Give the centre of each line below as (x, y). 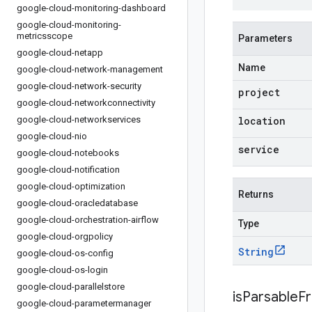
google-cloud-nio (52, 136)
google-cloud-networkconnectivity (86, 103)
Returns (256, 194)
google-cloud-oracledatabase (77, 203)
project (259, 92)
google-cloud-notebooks (68, 153)
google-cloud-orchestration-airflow (88, 220)
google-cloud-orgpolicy (65, 236)
